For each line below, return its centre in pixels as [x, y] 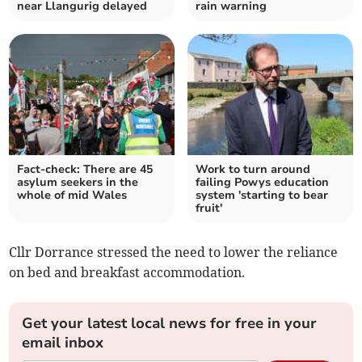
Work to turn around [253, 170]
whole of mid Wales [72, 196]
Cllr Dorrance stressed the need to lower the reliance [174, 253]
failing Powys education [262, 183]
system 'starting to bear [262, 196]
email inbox [63, 343]
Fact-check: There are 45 [85, 170]
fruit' [209, 208]
